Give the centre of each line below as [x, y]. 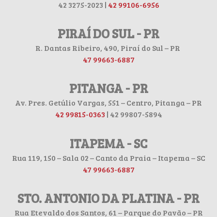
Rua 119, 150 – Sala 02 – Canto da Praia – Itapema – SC [108, 157]
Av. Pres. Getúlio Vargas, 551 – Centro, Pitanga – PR [108, 103]
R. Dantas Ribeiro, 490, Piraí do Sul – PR [108, 48]
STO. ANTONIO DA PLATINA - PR [108, 198]
